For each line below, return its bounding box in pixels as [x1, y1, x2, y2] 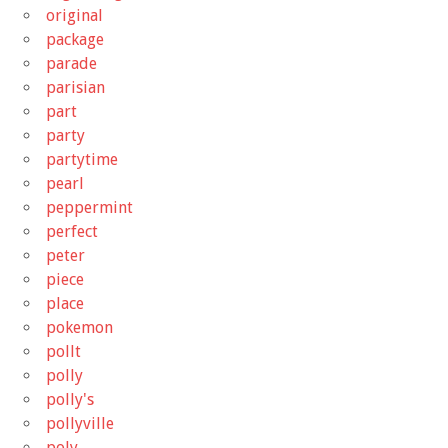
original [46, 5, 103, 25]
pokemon [46, 317, 113, 337]
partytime [46, 149, 118, 169]
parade [46, 53, 97, 73]
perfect [46, 221, 98, 241]
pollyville [46, 413, 114, 433]
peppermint [46, 197, 133, 217]
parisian [46, 77, 105, 97]
